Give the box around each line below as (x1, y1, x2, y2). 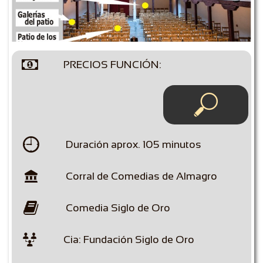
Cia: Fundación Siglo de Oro (63, 234, 195, 245)
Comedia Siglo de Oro (65, 202, 170, 214)
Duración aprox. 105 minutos (65, 139, 201, 150)
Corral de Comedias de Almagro (65, 170, 217, 182)
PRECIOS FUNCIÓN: (63, 59, 162, 70)
